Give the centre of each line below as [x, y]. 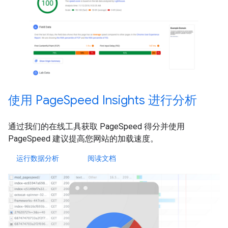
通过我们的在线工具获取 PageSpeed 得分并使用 [96, 126]
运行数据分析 [38, 158]
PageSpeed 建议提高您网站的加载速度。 [83, 138]
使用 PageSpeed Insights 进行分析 [103, 100]
